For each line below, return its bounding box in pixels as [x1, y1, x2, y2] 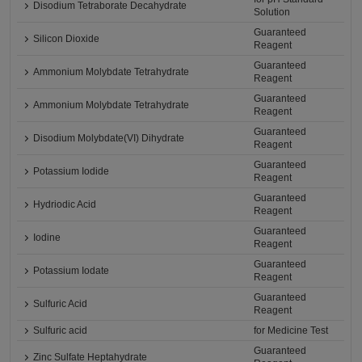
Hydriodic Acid [33, 199, 97, 211]
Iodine [33, 232, 61, 244]
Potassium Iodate [33, 265, 110, 277]
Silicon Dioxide [33, 33, 100, 45]
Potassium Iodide [33, 166, 110, 178]
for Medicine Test [254, 325, 329, 337]
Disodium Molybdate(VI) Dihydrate [33, 133, 185, 145]
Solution [254, 6, 291, 19]
